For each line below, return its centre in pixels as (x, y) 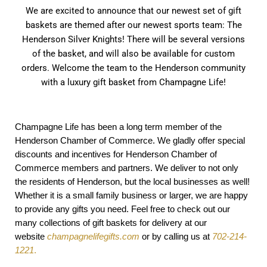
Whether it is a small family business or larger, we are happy (131, 195)
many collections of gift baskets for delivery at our (111, 223)
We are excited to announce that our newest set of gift (133, 11)
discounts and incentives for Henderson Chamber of (116, 154)
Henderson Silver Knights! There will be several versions (133, 40)
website (31, 237)
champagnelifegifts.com (93, 237)
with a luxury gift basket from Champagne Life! (133, 83)
